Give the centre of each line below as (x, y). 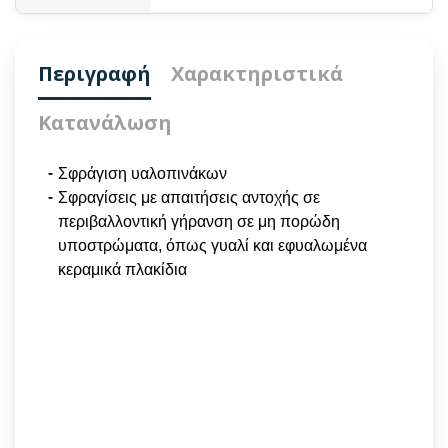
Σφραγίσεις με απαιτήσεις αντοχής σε (189, 198)
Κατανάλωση (105, 123)
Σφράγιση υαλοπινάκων (142, 174)
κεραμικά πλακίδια (122, 270)
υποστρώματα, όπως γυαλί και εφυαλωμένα (212, 246)
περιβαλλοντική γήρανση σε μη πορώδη (199, 222)
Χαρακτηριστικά (257, 74)
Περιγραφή (94, 74)
